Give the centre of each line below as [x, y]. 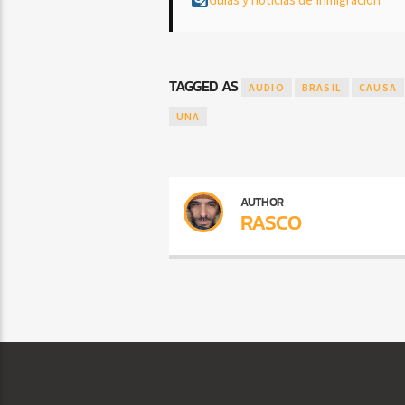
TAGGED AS [205, 86]
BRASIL [321, 88]
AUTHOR [262, 202]
